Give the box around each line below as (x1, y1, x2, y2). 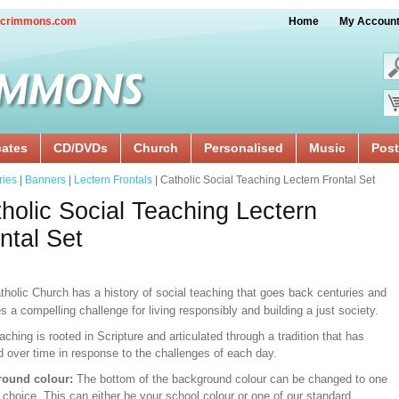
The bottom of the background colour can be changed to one (73, 372, 387, 386)
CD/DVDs (53, 141, 108, 155)
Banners (25, 174, 66, 186)
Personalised (204, 141, 283, 155)
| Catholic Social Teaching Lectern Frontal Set (152, 174, 375, 186)
